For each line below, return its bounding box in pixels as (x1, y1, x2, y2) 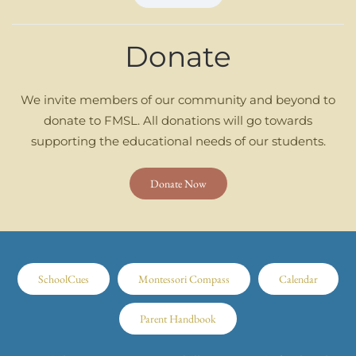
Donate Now (149, 176, 207, 192)
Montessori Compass (138, 272, 230, 287)
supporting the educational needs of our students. (30, 133, 326, 149)
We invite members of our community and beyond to (21, 92, 335, 108)
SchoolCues (38, 272, 89, 287)
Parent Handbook (140, 311, 216, 327)
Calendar (279, 272, 318, 287)
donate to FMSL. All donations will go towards (44, 113, 312, 129)
